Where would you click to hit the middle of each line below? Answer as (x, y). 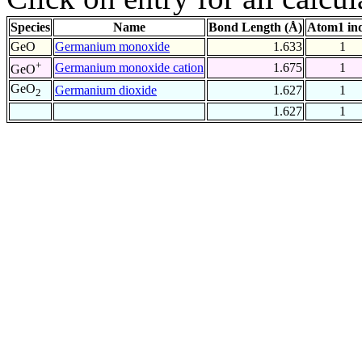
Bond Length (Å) (255, 27)
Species (30, 27)
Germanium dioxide (106, 90)
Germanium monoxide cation (129, 68)
